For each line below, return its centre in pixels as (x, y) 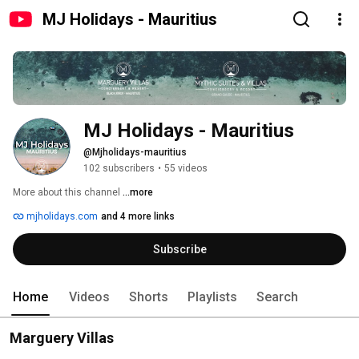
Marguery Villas (62, 338)
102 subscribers (119, 169)
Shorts (149, 297)
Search (277, 297)
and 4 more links (138, 217)
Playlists (212, 297)
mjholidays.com (61, 217)
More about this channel (67, 193)
